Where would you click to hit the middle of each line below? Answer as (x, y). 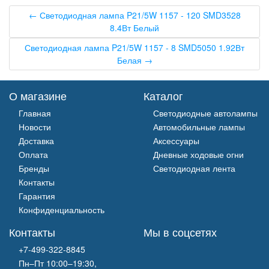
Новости (35, 126)
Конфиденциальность (62, 209)
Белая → (134, 60)
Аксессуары (176, 140)
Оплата (33, 154)
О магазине (38, 95)
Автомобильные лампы (199, 126)
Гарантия (37, 195)
